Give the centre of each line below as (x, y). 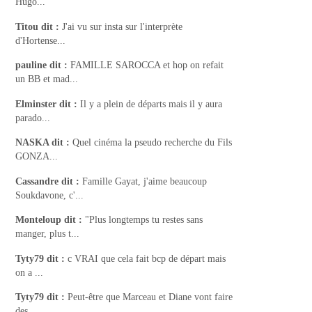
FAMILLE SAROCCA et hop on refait (147, 65)
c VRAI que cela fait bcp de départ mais (147, 258)
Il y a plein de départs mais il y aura (151, 104)
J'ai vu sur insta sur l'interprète (123, 26)
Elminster (36, 104)
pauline (31, 65)
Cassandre (37, 181)
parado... (33, 118)
